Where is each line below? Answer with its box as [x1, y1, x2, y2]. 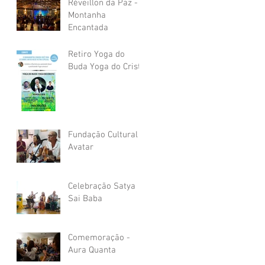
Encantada [68, 22, 108, 33]
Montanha [68, 9, 106, 21]
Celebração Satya [68, 180, 135, 192]
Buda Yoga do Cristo [68, 61, 146, 72]
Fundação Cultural [68, 129, 138, 140]
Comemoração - [68, 232, 130, 243]
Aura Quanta [68, 244, 116, 256]
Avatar [68, 141, 93, 153]
